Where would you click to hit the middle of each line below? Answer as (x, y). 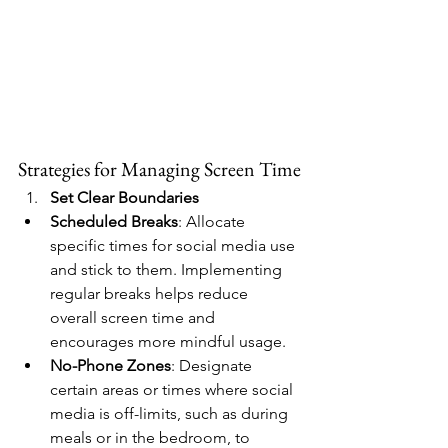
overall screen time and (134, 317)
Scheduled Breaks (114, 221)
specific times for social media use (174, 245)
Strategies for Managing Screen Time (159, 168)
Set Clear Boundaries (124, 197)
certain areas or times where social (173, 389)
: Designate (213, 365)
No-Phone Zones (110, 365)
